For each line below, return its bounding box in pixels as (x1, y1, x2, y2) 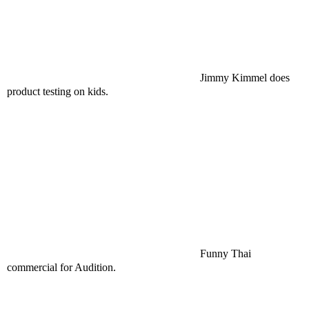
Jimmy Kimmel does (200, 72, 290, 83)
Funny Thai (200, 248, 251, 259)
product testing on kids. (7, 86, 108, 97)
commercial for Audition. (7, 261, 116, 273)
